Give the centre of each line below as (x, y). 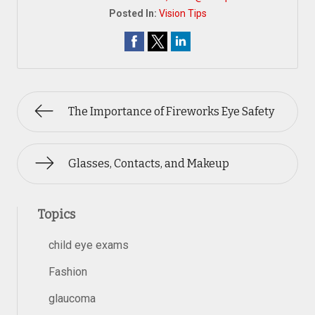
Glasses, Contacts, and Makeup (149, 163)
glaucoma (72, 298)
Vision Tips (182, 13)
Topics (56, 214)
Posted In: (134, 13)
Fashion (68, 272)
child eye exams (89, 245)
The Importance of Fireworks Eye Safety (171, 111)
